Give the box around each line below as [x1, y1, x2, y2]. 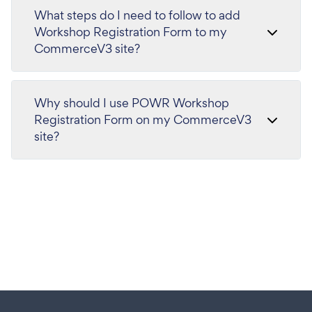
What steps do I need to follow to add [34, 7, 240, 23]
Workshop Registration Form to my [34, 24, 227, 40]
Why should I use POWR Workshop [34, 95, 229, 111]
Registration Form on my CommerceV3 [34, 111, 251, 127]
